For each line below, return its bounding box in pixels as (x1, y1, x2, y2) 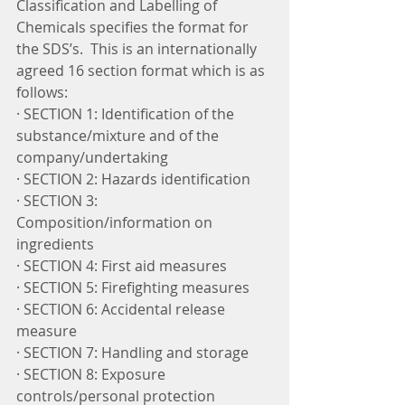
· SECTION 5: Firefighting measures (16, 278, 250, 298)
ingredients (16, 234, 94, 255)
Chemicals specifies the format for (16, 17, 252, 38)
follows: (16, 82, 68, 103)
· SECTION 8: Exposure (16, 364, 169, 385)
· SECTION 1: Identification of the (16, 104, 238, 125)
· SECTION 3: (16, 191, 101, 212)
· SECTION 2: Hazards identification (16, 169, 250, 190)
